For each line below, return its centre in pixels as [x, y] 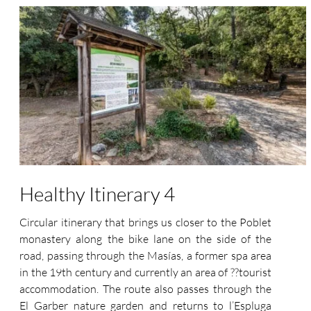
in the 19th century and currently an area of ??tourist [145, 272]
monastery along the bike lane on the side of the [145, 239]
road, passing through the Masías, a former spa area [145, 256]
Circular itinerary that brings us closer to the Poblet [145, 222]
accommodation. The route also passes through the [145, 289]
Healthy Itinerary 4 [98, 194]
